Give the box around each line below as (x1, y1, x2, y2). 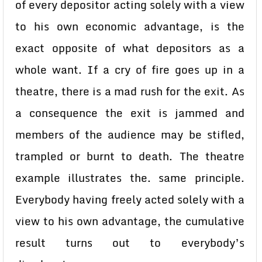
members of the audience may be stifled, (15, 126, 244, 143)
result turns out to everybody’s (15, 234, 244, 251)
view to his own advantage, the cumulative (15, 212, 244, 230)
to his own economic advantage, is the (15, 18, 244, 35)
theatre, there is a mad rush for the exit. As (15, 82, 244, 100)
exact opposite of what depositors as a (15, 39, 244, 57)
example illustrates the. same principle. (15, 169, 244, 187)
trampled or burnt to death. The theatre (15, 147, 244, 165)
